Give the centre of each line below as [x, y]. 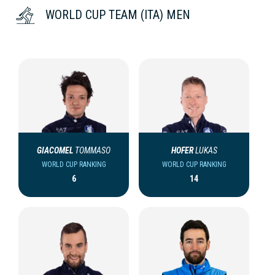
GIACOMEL [55, 151]
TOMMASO [93, 151]
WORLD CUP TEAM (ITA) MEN [118, 15]
